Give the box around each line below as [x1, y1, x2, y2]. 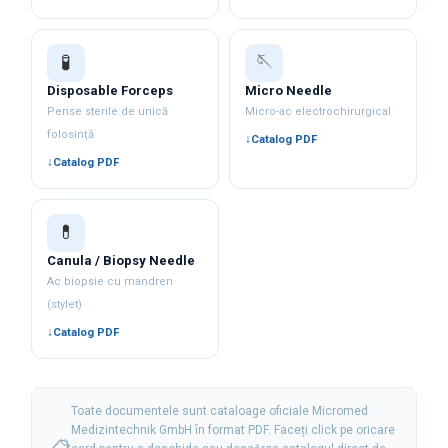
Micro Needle [245, 82, 333, 98]
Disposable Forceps [47, 82, 174, 98]
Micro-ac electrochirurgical [245, 104, 392, 118]
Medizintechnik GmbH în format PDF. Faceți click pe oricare [70, 422, 395, 437]
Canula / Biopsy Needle [47, 252, 196, 268]
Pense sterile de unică [47, 104, 169, 118]
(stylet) [47, 297, 83, 311]
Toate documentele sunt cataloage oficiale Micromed [70, 403, 368, 418]
